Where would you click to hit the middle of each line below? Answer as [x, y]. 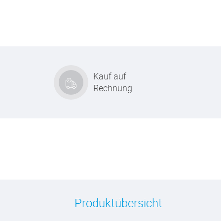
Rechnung [112, 88]
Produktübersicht [118, 203]
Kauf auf [110, 76]
